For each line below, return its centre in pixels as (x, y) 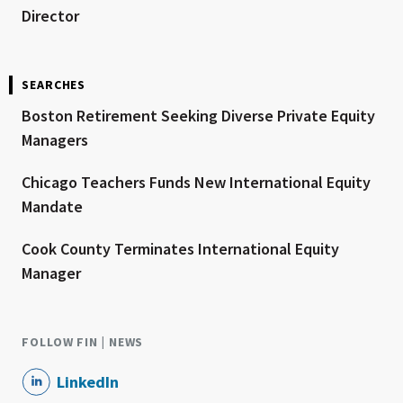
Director (50, 16)
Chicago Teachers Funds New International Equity (196, 183)
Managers (55, 140)
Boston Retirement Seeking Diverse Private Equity (198, 116)
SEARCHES (54, 85)
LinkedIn (88, 382)
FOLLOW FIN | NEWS (83, 342)
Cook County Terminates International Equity (180, 249)
